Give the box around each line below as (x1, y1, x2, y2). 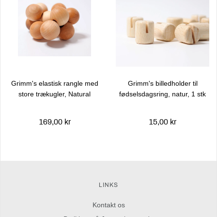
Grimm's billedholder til (127, 79, 198, 87)
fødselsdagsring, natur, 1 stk (119, 90, 206, 98)
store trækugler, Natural (18, 90, 91, 98)
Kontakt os (92, 201, 125, 209)
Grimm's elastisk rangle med (11, 79, 98, 87)
